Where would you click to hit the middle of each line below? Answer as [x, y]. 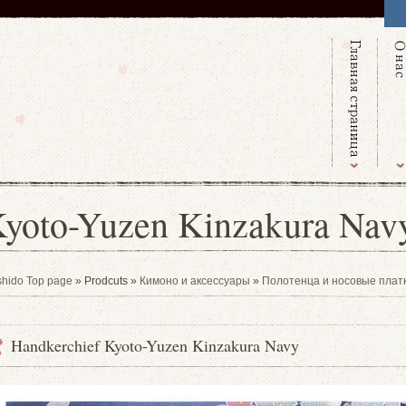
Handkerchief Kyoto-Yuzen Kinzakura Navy [155, 345]
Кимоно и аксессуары [195, 281]
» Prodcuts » [106, 281]
